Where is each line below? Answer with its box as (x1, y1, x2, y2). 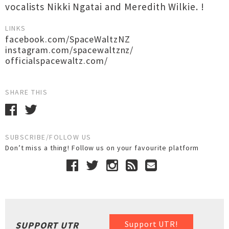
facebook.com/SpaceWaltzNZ (5, 33, 130, 45)
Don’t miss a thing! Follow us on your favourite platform (5, 143, 203, 152)
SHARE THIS (5, 87, 48, 97)
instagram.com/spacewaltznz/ (5, 44, 134, 56)
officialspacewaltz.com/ (5, 55, 108, 66)
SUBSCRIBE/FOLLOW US (5, 132, 91, 142)
